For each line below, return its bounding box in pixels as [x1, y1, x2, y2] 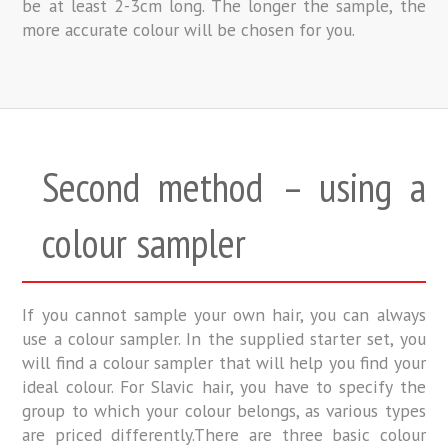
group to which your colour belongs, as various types [22, 399, 426, 423]
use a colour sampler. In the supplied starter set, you [22, 327, 426, 351]
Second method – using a [42, 161, 426, 214]
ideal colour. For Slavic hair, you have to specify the [22, 375, 426, 399]
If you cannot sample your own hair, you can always [22, 303, 426, 327]
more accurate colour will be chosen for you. [22, 18, 356, 42]
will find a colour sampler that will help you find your [22, 351, 426, 375]
